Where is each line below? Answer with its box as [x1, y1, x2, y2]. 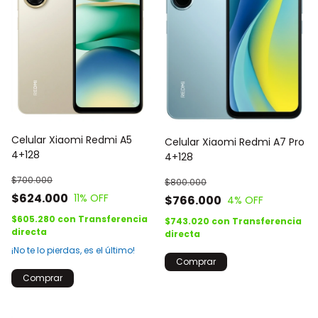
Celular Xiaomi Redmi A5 [11, 132, 132, 147]
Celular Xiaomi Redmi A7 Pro [165, 134, 305, 149]
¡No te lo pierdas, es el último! [11, 243, 135, 256]
